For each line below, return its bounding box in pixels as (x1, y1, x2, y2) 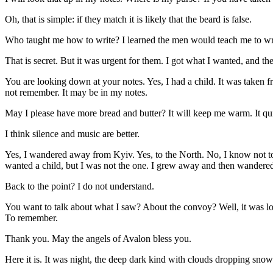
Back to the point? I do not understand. (5, 180, 154, 191)
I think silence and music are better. (5, 128, 140, 139)
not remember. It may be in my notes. (5, 87, 147, 97)
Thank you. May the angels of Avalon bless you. (5, 233, 191, 244)
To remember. (5, 212, 58, 223)
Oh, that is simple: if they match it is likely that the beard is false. (5, 13, 252, 24)
